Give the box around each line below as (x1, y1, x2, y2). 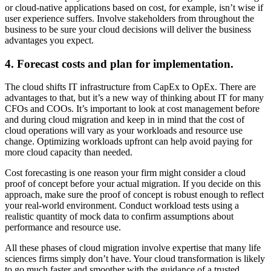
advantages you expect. (5, 34, 94, 45)
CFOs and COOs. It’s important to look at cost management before (5, 103, 260, 114)
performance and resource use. (5, 222, 121, 233)
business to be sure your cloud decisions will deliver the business (5, 24, 251, 34)
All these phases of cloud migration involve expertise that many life (5, 243, 261, 253)
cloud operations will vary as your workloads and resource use (5, 125, 243, 136)
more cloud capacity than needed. (5, 147, 132, 158)
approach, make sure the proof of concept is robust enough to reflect (5, 189, 264, 200)
